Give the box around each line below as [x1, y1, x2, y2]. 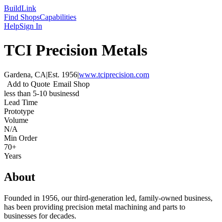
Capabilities [40, 13, 76, 21]
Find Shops [4, 13, 40, 21]
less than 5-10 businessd [4, 89, 79, 98]
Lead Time [4, 98, 38, 107]
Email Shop [53, 79, 90, 88]
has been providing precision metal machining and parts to [4, 202, 185, 211]
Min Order [4, 133, 37, 142]
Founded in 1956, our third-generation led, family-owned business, [4, 193, 213, 202]
